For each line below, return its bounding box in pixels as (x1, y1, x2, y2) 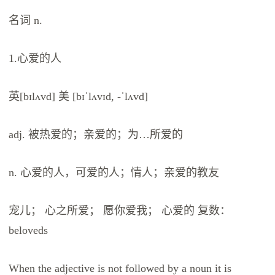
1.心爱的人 (9, 52, 62, 65)
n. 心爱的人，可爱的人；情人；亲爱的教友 (9, 166, 220, 179)
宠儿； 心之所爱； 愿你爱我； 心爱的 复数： (9, 204, 231, 217)
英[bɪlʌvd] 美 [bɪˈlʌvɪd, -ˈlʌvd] (9, 90, 149, 103)
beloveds (9, 224, 48, 237)
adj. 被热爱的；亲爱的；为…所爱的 (9, 128, 184, 141)
